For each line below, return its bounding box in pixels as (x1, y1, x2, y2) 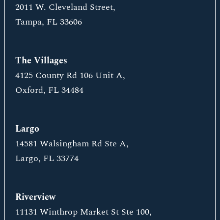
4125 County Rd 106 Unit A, (15, 68, 126, 82)
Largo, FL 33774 (15, 152, 79, 165)
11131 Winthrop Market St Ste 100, (15, 205, 152, 219)
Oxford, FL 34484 (15, 83, 84, 97)
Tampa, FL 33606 (15, 15, 82, 28)
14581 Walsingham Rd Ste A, (15, 137, 129, 151)
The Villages (15, 54, 68, 67)
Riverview (15, 191, 56, 204)
